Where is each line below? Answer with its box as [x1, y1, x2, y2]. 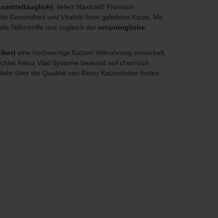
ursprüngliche [98, 23, 145, 32]
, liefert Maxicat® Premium [53, 3, 134, 11]
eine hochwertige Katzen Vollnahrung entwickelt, [17, 49, 166, 57]
